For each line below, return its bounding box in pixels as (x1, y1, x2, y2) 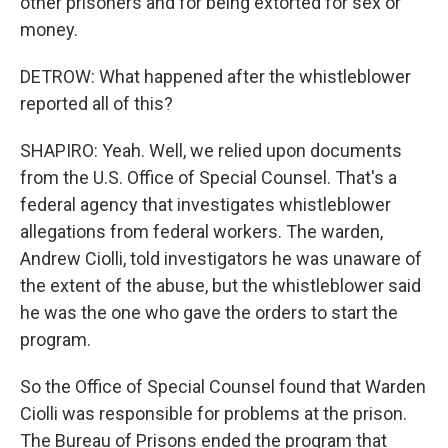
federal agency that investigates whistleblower (20, 194, 391, 215)
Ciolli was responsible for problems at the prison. (20, 403, 407, 424)
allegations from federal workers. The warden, (20, 221, 383, 242)
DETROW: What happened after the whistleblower (20, 66, 411, 87)
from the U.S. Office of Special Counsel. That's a (20, 167, 397, 188)
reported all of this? (20, 93, 173, 114)
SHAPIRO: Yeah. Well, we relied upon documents (20, 140, 402, 161)
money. (20, 19, 78, 40)
